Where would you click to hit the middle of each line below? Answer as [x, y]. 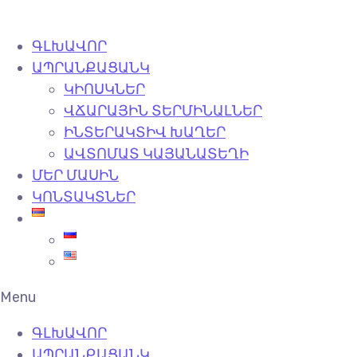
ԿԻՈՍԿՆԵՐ [104, 89]
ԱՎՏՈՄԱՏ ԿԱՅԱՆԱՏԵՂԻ [156, 154]
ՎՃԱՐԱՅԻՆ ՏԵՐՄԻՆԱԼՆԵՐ [163, 111]
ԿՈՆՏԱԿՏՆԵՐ [84, 197]
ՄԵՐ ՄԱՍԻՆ [75, 175]
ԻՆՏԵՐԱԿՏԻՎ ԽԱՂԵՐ [145, 132]
